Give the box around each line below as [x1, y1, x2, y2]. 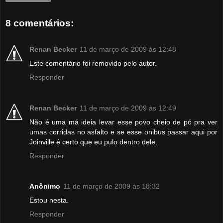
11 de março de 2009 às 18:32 [63, 182, 160, 191]
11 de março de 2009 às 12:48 [80, 45, 176, 53]
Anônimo [29, 182, 60, 191]
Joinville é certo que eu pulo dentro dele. [29, 137, 157, 146]
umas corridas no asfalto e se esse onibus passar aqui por [29, 127, 218, 136]
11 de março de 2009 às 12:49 [80, 104, 176, 112]
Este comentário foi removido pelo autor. [29, 59, 157, 67]
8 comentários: [5, 18, 74, 29]
